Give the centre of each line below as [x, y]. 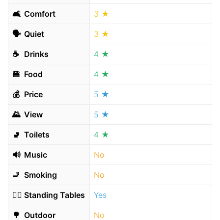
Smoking [40, 175]
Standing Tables [54, 195]
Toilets [36, 135]
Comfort [39, 14]
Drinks [35, 54]
